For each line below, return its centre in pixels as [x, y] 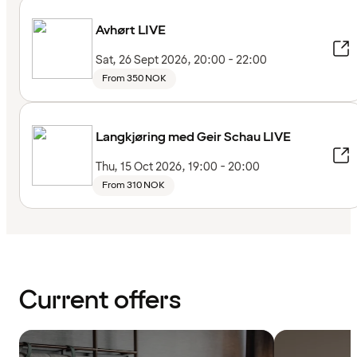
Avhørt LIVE [131, 31]
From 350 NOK [134, 79]
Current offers [100, 301]
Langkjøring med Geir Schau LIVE [193, 137]
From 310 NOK [133, 186]
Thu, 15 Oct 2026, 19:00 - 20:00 [178, 167]
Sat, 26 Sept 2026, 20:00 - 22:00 [181, 61]
